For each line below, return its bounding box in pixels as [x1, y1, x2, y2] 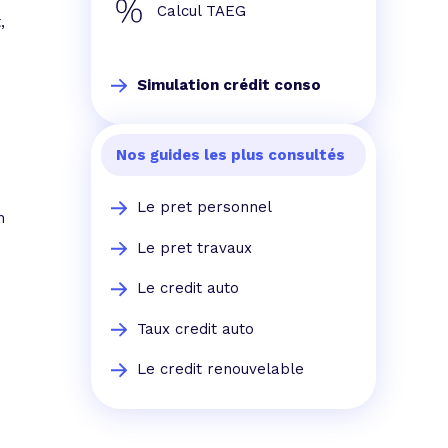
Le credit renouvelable [137, 360, 304, 379]
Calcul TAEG [157, 2, 246, 20]
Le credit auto [137, 279, 239, 298]
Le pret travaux [137, 238, 252, 257]
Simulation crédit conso [137, 76, 321, 94]
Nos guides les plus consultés [116, 146, 345, 165]
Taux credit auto [137, 319, 254, 338]
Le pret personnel [137, 198, 272, 217]
